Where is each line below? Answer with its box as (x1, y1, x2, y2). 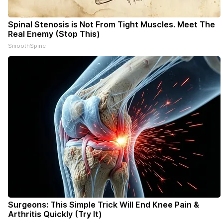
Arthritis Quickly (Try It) (8, 209, 102, 219)
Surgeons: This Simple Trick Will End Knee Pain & (8, 200, 199, 210)
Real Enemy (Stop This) (8, 29, 100, 39)
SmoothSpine (8, 42, 46, 49)
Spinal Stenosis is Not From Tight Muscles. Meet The (8, 19, 215, 29)
